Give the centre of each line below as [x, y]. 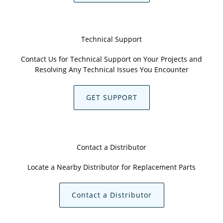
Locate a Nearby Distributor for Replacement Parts [111, 167]
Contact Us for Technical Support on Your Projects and [111, 59]
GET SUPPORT [111, 98]
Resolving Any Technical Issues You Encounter [111, 70]
